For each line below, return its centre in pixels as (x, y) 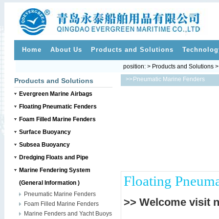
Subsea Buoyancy (44, 145)
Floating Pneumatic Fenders (58, 107)
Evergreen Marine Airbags (55, 94)
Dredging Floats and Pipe (54, 157)
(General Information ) (49, 183)
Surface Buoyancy (45, 132)
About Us (66, 50)
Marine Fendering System (55, 170)
